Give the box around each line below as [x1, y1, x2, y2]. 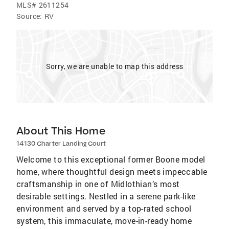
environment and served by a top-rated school [16, 203, 192, 214]
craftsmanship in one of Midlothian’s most [16, 178, 180, 189]
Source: [16, 11, 42, 21]
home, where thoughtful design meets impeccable [16, 166, 208, 177]
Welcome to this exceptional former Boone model [16, 154, 205, 165]
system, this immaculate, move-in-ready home [16, 215, 192, 226]
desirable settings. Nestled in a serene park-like [16, 191, 196, 201]
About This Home [16, 124, 105, 137]
